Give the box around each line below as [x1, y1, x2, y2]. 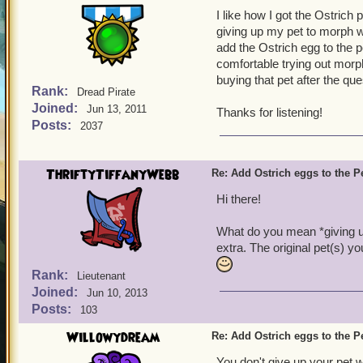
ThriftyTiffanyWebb [46, 165, 179, 185]
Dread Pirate [77, 86, 135, 98]
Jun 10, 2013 [87, 287, 147, 299]
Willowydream [66, 328, 160, 348]
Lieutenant [77, 270, 126, 282]
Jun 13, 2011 [87, 103, 147, 115]
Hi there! [216, 192, 261, 206]
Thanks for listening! [216, 105, 322, 119]
